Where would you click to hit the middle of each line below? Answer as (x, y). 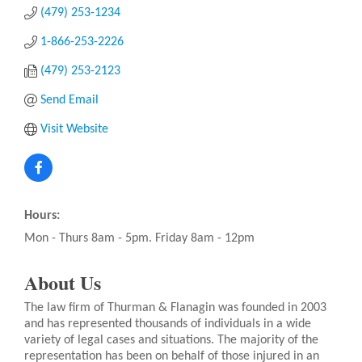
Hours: (42, 216)
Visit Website (74, 130)
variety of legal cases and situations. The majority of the (171, 341)
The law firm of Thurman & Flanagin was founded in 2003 (175, 308)
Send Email (69, 101)
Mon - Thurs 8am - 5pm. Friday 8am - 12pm (139, 239)
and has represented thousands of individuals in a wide (168, 324)
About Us (63, 283)
